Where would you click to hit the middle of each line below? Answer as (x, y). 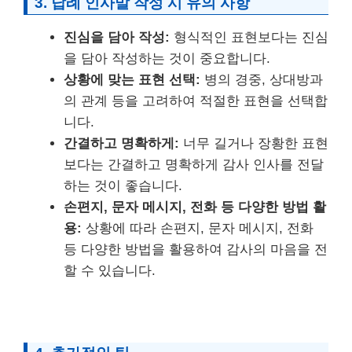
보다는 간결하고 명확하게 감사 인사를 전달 (194, 164)
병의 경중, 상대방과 (262, 79)
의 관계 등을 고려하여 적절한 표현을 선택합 (196, 101)
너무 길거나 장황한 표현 (254, 143)
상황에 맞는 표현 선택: (132, 79)
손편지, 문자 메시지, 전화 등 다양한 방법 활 (195, 207)
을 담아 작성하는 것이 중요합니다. (167, 58)
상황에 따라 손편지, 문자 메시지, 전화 (198, 228)
